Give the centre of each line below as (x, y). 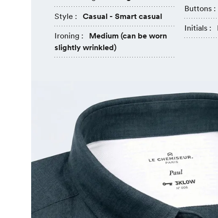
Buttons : (200, 9)
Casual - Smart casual (122, 16)
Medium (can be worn (128, 36)
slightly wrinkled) (85, 47)
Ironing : (69, 36)
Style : (66, 16)
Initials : (198, 28)
